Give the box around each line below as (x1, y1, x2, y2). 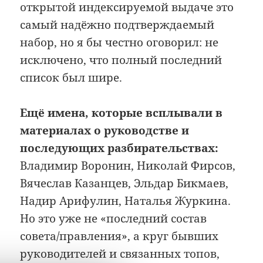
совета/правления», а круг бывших (20, 228, 219, 244)
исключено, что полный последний (20, 52, 222, 68)
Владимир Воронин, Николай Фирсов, (20, 158, 236, 173)
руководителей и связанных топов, (20, 246, 220, 261)
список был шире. (20, 69, 123, 85)
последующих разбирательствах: (20, 140, 219, 156)
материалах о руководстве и (20, 123, 190, 138)
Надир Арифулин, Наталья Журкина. (20, 193, 231, 208)
